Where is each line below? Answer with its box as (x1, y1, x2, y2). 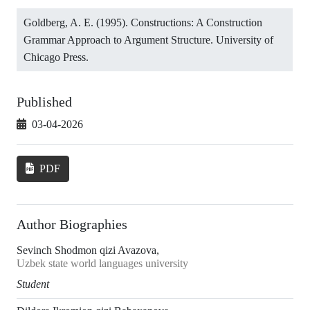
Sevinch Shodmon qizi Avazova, (17, 244, 159, 256)
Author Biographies (17, 216, 127, 232)
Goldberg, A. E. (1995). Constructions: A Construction (24, 16, 262, 28)
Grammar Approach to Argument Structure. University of (24, 33, 273, 46)
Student (17, 277, 49, 290)
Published (17, 93, 72, 109)
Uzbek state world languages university (17, 257, 188, 269)
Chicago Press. (24, 51, 89, 63)
